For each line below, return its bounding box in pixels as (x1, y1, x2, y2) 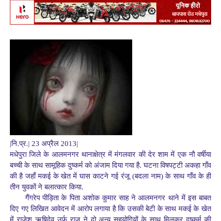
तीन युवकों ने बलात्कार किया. (10, 183, 83, 191)
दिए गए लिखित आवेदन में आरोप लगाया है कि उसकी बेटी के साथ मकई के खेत (10, 204, 211, 213)
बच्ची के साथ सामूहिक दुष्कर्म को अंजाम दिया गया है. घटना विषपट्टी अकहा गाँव (10, 161, 211, 169)
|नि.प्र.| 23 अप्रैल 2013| (10, 139, 78, 147)
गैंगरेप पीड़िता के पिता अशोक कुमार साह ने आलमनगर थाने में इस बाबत (25, 193, 211, 202)
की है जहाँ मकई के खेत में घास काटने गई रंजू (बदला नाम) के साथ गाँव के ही (10, 172, 211, 180)
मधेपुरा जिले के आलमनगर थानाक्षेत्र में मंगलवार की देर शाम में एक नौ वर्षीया (10, 150, 211, 158)
